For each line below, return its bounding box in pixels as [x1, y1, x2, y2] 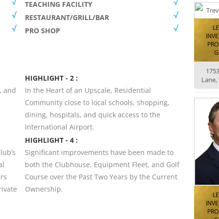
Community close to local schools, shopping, [24, 97, 170, 107]
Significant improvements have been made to [24, 147, 174, 157]
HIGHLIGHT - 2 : [24, 73, 78, 83]
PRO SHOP [24, 25, 60, 35]
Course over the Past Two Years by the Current [24, 172, 177, 181]
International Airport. [24, 122, 94, 131]
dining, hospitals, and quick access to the [24, 109, 160, 119]
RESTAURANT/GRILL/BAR [24, 12, 109, 22]
